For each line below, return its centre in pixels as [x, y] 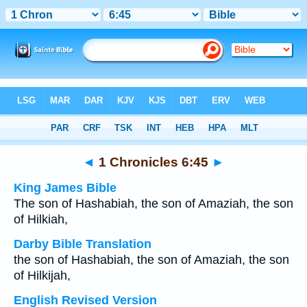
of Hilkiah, [41, 219]
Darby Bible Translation [83, 244]
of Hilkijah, [42, 275]
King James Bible [65, 188]
